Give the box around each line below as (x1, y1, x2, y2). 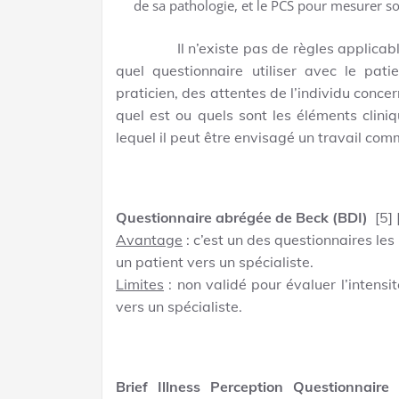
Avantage (116, 230, 183, 248)
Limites (116, 274, 164, 293)
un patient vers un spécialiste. (116, 252, 313, 271)
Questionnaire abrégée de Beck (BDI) (116, 208, 371, 226)
